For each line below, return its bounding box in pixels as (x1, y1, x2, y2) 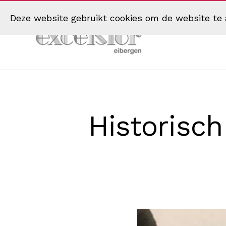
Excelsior (20, 66, 58, 76)
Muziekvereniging (20, 55, 91, 66)
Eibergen (20, 76, 56, 87)
